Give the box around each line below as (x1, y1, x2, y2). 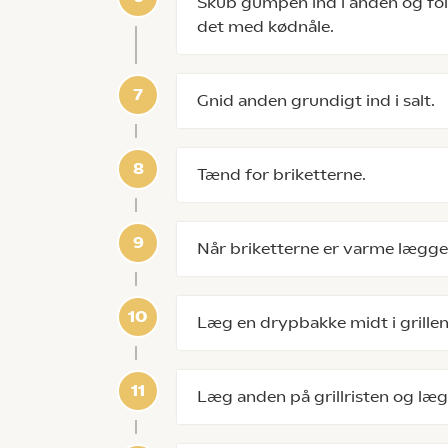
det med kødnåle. (197, 17, 334, 36)
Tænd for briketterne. (197, 165, 366, 184)
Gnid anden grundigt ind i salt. (197, 91, 435, 110)
